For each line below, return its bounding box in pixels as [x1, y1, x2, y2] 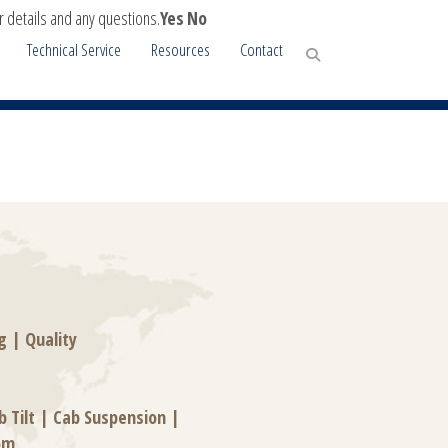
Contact [239, 38, 283, 61]
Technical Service [26, 38, 121, 61]
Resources [150, 38, 210, 61]
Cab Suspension [53, 405, 166, 429]
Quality [25, 327, 77, 351]
